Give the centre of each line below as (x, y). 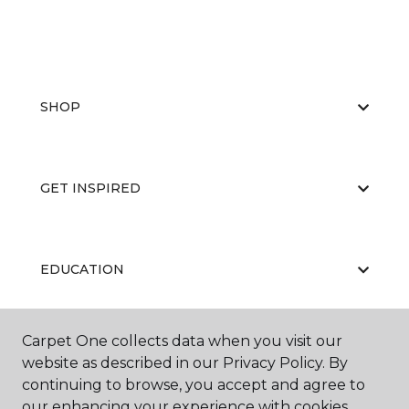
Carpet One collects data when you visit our (182, 341)
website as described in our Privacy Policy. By (185, 363)
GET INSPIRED (90, 188)
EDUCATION (82, 269)
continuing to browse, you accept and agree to (194, 385)
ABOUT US (76, 351)
